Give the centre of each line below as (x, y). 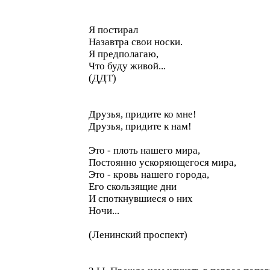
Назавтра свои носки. (136, 42)
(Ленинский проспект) (138, 235)
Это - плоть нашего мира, (144, 150)
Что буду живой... (127, 66)
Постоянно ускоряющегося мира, (162, 162)
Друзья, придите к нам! (140, 126)
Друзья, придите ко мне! (143, 114)
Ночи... (104, 211)
